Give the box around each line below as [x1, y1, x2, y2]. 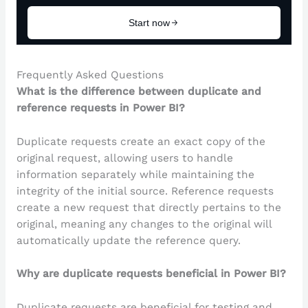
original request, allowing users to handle [16, 151, 233, 164]
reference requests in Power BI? [16, 101, 185, 114]
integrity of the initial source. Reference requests [16, 184, 274, 197]
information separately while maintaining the [16, 168, 254, 181]
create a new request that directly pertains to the [16, 201, 281, 214]
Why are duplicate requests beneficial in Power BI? [16, 267, 286, 280]
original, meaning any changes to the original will [16, 217, 272, 230]
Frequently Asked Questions [16, 68, 164, 81]
